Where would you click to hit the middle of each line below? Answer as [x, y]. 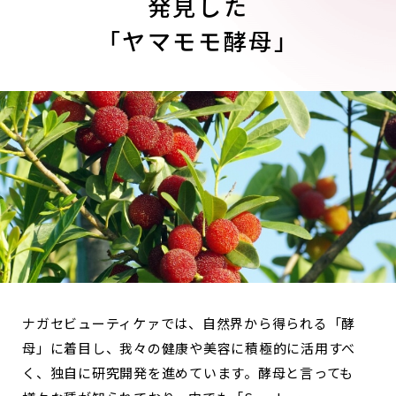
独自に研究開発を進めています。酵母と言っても [202, 373]
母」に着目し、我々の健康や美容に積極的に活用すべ [189, 348]
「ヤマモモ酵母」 [198, 40]
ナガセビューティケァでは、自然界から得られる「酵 [189, 324]
